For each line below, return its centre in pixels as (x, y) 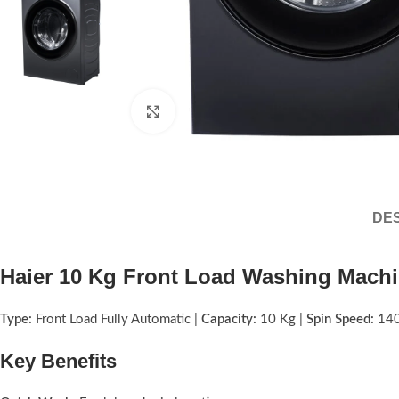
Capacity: (229, 319)
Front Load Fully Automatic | (117, 319)
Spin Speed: (340, 319)
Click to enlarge (217, 111)
